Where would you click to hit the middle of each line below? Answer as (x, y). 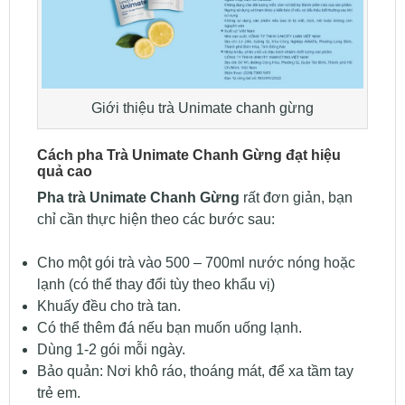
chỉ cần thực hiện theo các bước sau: (155, 219)
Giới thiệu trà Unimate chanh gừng (202, 108)
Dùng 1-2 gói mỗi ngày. (111, 349)
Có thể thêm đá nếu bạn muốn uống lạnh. (169, 327)
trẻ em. (58, 392)
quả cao (64, 171)
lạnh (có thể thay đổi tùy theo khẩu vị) (155, 284)
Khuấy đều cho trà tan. (108, 306)
